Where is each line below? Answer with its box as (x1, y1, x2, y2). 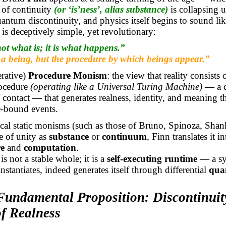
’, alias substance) (96, 4, 168, 15)
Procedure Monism (28, 70, 107, 81)
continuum (101, 131, 147, 142)
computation (23, 142, 76, 153)
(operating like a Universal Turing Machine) (30, 81, 202, 92)
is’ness (71, 4, 97, 15)
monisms (34, 120, 70, 131)
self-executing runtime (106, 153, 197, 164)
